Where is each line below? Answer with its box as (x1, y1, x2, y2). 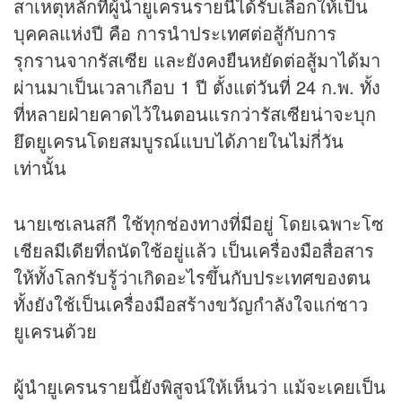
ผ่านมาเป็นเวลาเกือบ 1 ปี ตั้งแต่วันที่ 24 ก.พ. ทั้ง (13, 74, 380, 100)
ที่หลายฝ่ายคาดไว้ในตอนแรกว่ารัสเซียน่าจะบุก (13, 100, 376, 127)
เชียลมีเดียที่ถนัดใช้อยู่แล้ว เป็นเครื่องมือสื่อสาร (13, 237, 374, 264)
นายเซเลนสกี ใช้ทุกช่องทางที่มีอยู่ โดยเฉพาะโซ (13, 210, 384, 237)
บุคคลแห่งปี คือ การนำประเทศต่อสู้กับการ (13, 20, 336, 47)
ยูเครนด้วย (13, 318, 97, 345)
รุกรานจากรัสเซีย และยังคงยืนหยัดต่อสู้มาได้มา (13, 47, 380, 74)
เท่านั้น (13, 154, 66, 181)
